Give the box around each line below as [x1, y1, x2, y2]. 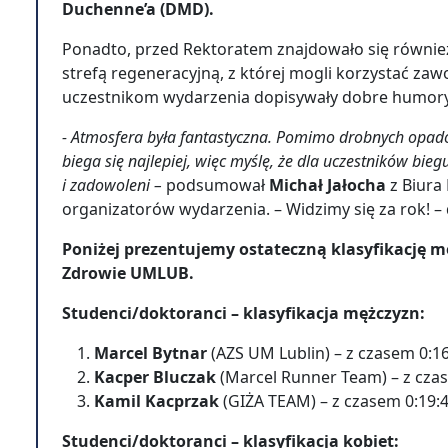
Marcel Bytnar [94, 342, 207, 364]
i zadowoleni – [62, 174, 162, 196]
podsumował [162, 174, 269, 196]
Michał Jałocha [269, 174, 386, 196]
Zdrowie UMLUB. [62, 262, 194, 284]
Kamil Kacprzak [94, 390, 219, 412]
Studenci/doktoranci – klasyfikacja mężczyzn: [62, 302, 429, 324]
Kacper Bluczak [94, 366, 220, 388]
